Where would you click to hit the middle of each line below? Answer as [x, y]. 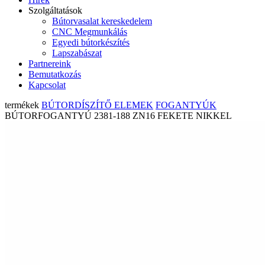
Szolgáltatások [55, 10]
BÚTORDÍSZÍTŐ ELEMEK [97, 105]
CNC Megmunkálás [90, 32]
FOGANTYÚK [186, 105]
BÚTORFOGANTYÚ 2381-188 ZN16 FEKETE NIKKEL [118, 116]
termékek [23, 105]
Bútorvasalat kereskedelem [102, 21]
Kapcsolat [47, 85]
